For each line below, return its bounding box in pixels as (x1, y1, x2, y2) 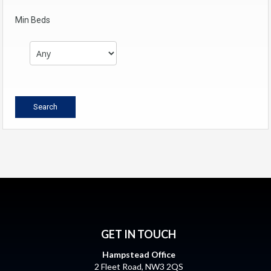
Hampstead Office (102, 249, 175, 260)
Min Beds (15, 15, 50, 25)
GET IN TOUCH (101, 227, 176, 241)
